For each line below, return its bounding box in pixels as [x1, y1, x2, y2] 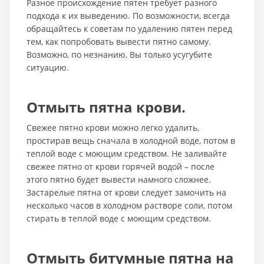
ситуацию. [27, 62, 69, 73]
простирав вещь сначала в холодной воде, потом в [27, 135, 235, 146]
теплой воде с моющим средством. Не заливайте [27, 148, 227, 159]
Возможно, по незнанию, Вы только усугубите [27, 49, 212, 60]
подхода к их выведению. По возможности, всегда [27, 10, 230, 21]
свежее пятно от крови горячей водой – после [27, 161, 214, 172]
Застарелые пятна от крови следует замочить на [27, 187, 226, 198]
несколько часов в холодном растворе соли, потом [27, 200, 232, 211]
